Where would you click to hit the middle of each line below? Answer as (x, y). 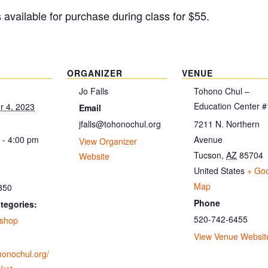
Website (94, 156)
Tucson (208, 155)
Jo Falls (94, 91)
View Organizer (108, 141)
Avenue (208, 139)
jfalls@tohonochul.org (120, 124)
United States (219, 170)
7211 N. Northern (227, 124)
